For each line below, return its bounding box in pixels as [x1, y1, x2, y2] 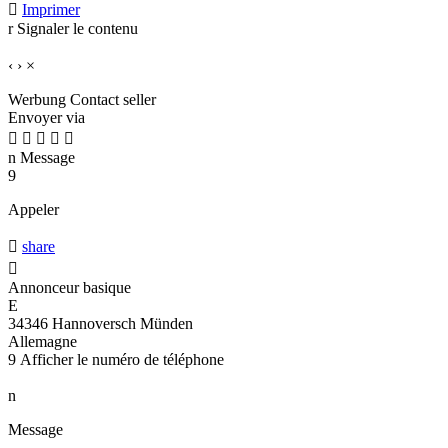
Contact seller [70, 90, 156, 108]
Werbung [8, 90, 66, 108]
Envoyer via [8, 108, 85, 126]
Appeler [8, 200, 59, 218]
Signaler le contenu [17, 20, 138, 38]
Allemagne [8, 332, 77, 350]
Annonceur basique [8, 278, 131, 296]
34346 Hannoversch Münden [8, 314, 193, 332]
